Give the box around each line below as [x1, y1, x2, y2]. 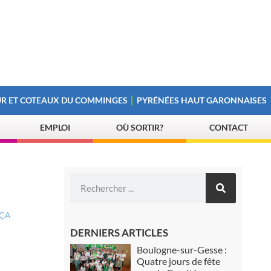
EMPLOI [39, 122, 71, 132]
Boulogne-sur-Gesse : [137, 244, 227, 255]
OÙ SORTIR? [116, 122, 164, 132]
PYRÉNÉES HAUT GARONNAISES [137, 95, 267, 105]
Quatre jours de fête [137, 255, 221, 267]
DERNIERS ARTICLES [70, 226, 169, 239]
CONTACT [209, 122, 249, 132]
